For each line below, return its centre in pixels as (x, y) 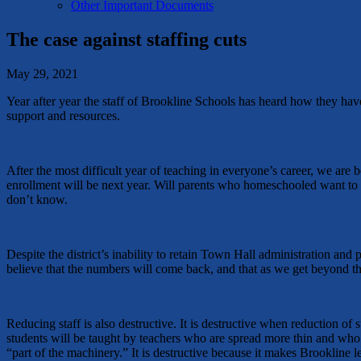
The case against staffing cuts (127, 39)
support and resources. (63, 115)
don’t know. (39, 199)
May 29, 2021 (42, 73)
